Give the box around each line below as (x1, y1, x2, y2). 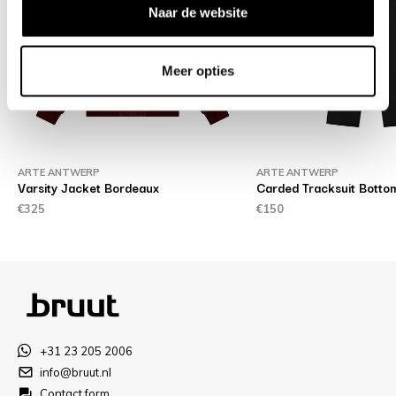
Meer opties (162, 63, 234, 78)
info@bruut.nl (40, 364, 111, 379)
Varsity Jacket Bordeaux (17, 177, 159, 197)
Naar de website (148, 4, 247, 20)
